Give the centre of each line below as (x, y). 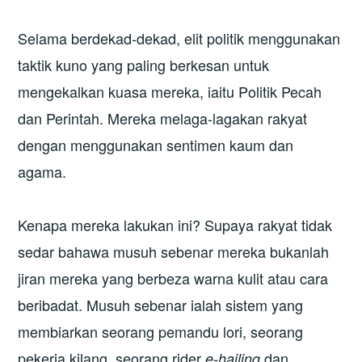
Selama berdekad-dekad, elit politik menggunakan (179, 38)
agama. (44, 172)
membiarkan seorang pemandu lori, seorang (161, 331)
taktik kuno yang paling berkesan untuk (144, 65)
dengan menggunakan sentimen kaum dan (156, 145)
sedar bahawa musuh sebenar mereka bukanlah (174, 251)
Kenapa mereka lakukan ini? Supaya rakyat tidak (175, 224)
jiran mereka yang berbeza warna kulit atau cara (173, 278)
